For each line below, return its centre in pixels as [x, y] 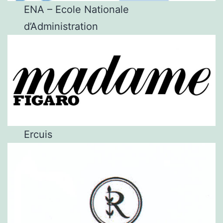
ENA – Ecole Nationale [77, 9]
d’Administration [61, 26]
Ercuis [38, 135]
